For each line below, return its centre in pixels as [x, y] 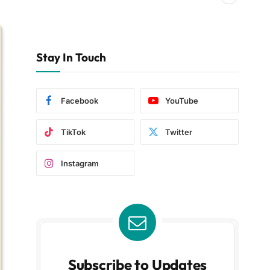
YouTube [182, 101]
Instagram [80, 163]
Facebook [80, 101]
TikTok [73, 132]
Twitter [179, 132]
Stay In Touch [71, 57]
